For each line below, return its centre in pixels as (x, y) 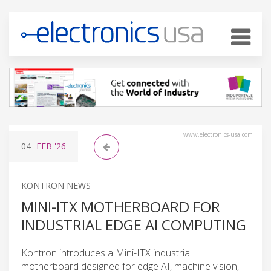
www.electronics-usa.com (218, 134)
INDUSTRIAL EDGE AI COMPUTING (134, 224)
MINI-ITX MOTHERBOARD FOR (121, 206)
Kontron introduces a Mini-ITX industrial (106, 253)
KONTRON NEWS (56, 185)
